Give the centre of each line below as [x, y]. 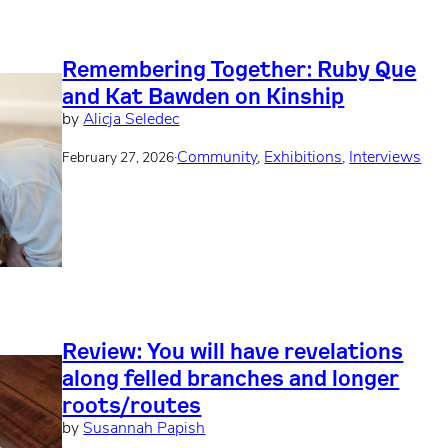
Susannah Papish [144, 428]
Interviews [385, 158]
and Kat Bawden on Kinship [203, 95]
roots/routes [132, 404]
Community [217, 158]
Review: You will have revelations [233, 350]
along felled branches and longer [231, 377]
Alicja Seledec [131, 119]
